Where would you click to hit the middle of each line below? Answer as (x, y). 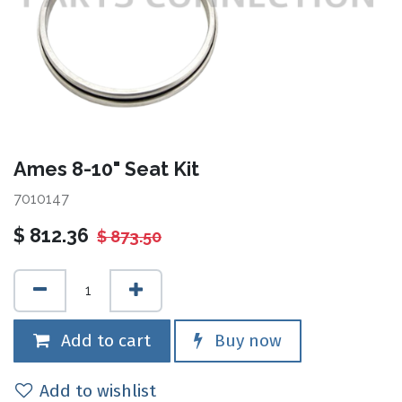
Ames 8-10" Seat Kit (106, 169)
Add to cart (104, 341)
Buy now (246, 341)
